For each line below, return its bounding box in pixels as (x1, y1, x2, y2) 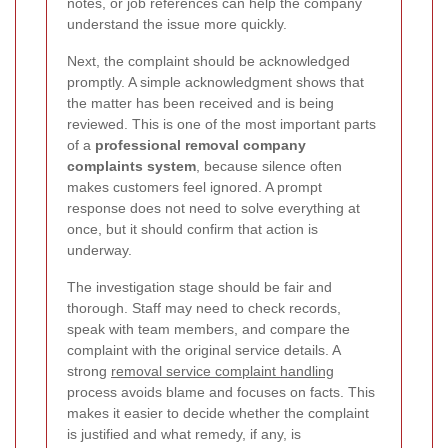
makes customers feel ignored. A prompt (67, 178, 322, 195)
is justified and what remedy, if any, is (67, 425, 301, 442)
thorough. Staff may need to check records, (67, 299, 341, 316)
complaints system (67, 157, 196, 174)
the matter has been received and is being (67, 94, 334, 111)
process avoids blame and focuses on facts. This (67, 383, 375, 400)
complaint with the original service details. (67, 341, 332, 358)
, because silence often (196, 157, 342, 174)
